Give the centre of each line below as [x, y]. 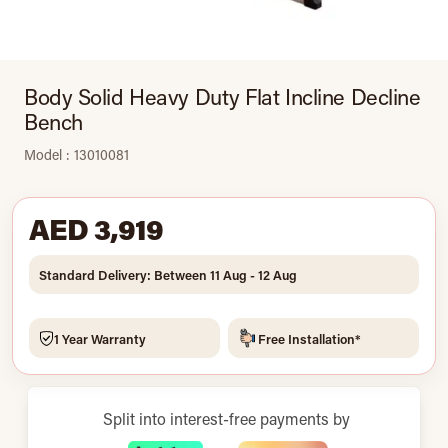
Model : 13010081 [76, 154]
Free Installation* [309, 338]
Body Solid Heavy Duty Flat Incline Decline [222, 96]
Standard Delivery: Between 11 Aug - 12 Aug [168, 274]
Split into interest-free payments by [226, 418]
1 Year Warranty [100, 338]
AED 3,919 [96, 228]
